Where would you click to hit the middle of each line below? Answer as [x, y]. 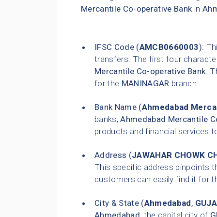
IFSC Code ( [117, 47]
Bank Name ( [118, 107]
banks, [108, 119]
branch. [184, 84]
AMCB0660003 [169, 47]
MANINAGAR [145, 84]
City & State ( [119, 203]
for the [108, 84]
